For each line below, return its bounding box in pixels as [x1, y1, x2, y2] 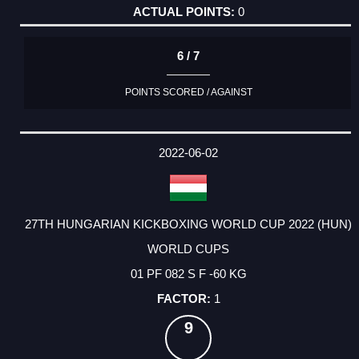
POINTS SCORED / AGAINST [124, 86, 252, 98]
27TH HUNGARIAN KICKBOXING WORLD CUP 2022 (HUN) [25, 216, 352, 231]
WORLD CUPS [147, 241, 229, 256]
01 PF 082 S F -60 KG [130, 266, 247, 280]
